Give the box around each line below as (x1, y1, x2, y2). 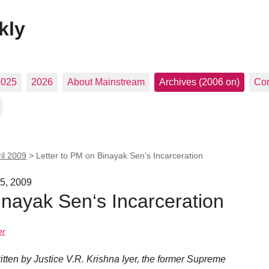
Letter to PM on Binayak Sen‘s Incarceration (36, 151, 203, 160)
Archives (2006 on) (159, 77, 240, 87)
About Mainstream (67, 77, 145, 87)
